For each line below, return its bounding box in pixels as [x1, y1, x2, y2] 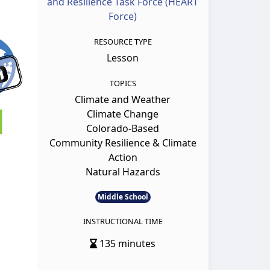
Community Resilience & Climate [49, 136, 196, 150]
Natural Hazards [85, 165, 160, 179]
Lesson [107, 51, 139, 65]
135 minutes [97, 237, 155, 251]
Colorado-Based [86, 122, 159, 136]
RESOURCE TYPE [93, 36, 152, 48]
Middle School [97, 192, 148, 202]
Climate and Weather [75, 93, 171, 107]
